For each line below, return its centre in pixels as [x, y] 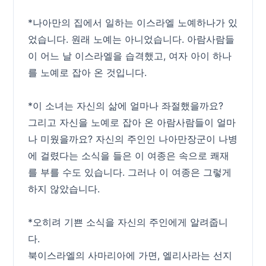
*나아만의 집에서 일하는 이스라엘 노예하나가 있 [133, 23]
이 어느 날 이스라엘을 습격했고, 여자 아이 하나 [130, 56]
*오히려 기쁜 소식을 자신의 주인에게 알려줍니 [128, 222]
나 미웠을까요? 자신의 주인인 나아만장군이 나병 [133, 139]
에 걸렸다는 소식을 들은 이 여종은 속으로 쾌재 [129, 156]
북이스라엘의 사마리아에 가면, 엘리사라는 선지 [130, 255]
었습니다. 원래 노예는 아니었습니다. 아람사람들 [132, 39]
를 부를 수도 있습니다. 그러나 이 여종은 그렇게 [130, 172]
